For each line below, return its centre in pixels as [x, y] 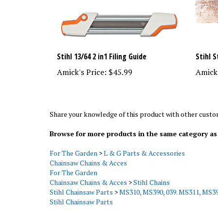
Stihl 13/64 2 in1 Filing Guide [102, 49]
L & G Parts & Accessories [144, 146]
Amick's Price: [82, 65]
